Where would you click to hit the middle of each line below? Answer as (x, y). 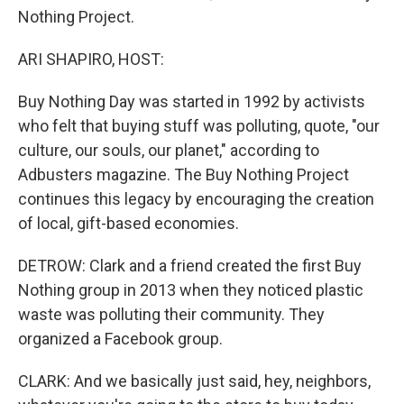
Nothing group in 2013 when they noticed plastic (191, 290)
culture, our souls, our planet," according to (169, 150)
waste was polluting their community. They (171, 314)
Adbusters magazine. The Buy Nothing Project (184, 174)
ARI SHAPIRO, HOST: (91, 59)
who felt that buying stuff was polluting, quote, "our (199, 126)
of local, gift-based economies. (129, 223)
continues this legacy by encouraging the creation (196, 199)
